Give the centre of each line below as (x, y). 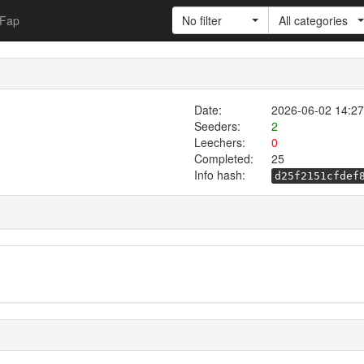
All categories (313, 20)
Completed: (223, 158)
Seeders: (217, 126)
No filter (202, 20)
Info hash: (220, 175)
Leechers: (219, 142)
